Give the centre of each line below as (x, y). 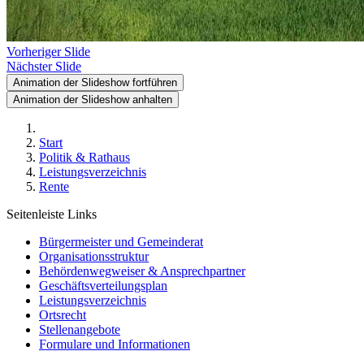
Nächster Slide (44, 66)
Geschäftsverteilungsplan (103, 286)
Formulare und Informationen (115, 344)
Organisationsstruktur (94, 256)
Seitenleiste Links (52, 214)
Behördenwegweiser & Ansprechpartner (142, 271)
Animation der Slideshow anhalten (93, 100)
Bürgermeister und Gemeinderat (121, 242)
